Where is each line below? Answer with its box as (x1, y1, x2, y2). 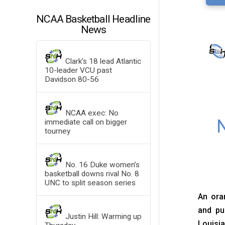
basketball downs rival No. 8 (44, 169, 139, 179)
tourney (44, 127, 70, 136)
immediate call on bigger (44, 118, 127, 127)
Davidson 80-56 (44, 75, 99, 84)
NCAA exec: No (65, 108, 119, 118)
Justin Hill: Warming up (65, 211, 142, 221)
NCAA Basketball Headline (36, 13, 151, 25)
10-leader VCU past (44, 66, 112, 75)
